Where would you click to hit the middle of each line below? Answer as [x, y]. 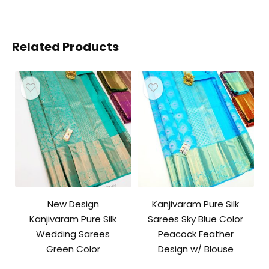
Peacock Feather [195, 234]
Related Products [65, 47]
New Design [73, 204]
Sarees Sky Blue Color [196, 219]
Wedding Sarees [73, 234]
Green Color [73, 249]
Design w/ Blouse [195, 249]
